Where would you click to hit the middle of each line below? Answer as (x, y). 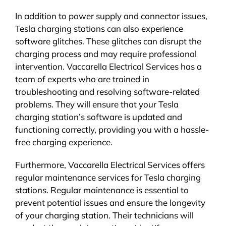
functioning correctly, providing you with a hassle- (112, 129)
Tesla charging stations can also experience (99, 28)
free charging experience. (64, 142)
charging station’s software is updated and (98, 117)
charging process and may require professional (106, 53)
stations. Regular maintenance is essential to (102, 190)
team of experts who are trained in (82, 79)
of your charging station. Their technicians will (104, 215)
